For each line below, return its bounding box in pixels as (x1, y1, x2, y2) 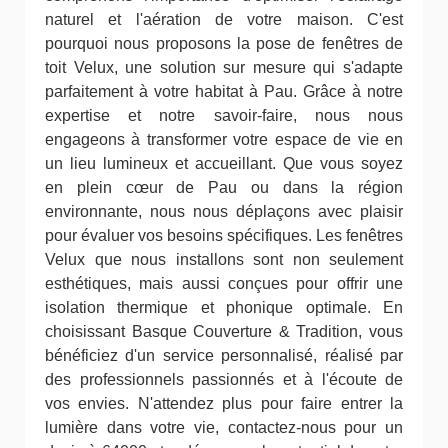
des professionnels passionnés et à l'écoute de (45, 371, 403, 388)
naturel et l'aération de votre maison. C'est (45, 11, 403, 28)
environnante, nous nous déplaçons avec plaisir (45, 203, 403, 220)
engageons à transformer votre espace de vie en (45, 131, 403, 148)
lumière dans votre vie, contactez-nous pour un (45, 419, 403, 436)
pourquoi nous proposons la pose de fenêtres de (45, 35, 403, 52)
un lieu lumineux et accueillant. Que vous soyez (45, 155, 403, 172)
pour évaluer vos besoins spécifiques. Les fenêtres (45, 227, 403, 244)
